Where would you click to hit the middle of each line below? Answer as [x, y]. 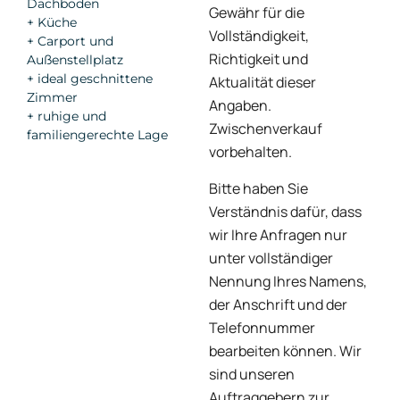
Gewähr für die [257, 13]
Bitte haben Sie [258, 188]
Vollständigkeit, [259, 36]
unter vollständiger [271, 258]
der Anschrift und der [278, 304]
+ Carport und [70, 41]
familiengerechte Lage [97, 134]
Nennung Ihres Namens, [288, 281]
